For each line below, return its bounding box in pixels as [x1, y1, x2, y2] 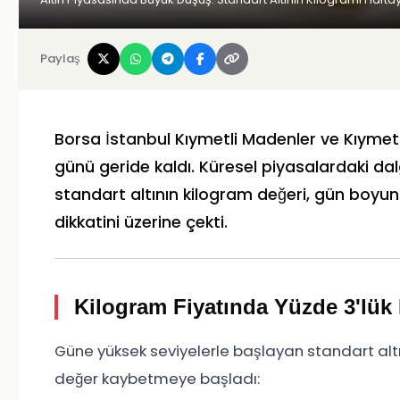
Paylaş [40, 50, 80, 68]
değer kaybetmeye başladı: [54, 368, 260, 390]
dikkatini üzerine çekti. [54, 212, 228, 234]
